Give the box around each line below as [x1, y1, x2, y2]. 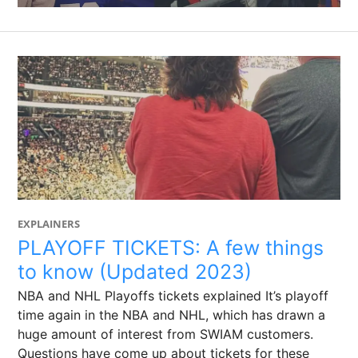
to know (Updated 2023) [18, 260, 253, 284]
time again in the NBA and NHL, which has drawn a [18, 307, 326, 323]
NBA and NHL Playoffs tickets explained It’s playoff [18, 288, 329, 304]
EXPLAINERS [18, 217, 81, 231]
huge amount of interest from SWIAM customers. [18, 326, 314, 342]
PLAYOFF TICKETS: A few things [18, 236, 324, 260]
